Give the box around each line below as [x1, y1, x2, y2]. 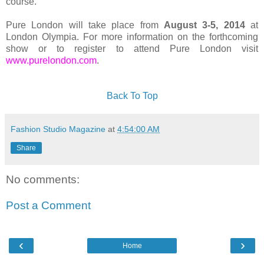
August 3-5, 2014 [164, 20, 245, 31]
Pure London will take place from [6, 20, 164, 31]
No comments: [6, 173, 80, 186]
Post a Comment [6, 199, 91, 212]
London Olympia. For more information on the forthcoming [6, 32, 258, 42]
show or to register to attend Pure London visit [6, 44, 258, 54]
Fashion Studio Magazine [11, 124, 105, 134]
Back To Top [106, 91, 158, 101]
